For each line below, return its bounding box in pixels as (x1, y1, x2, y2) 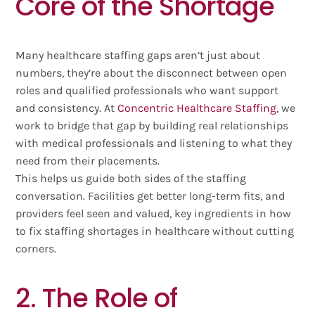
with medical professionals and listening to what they (15, 136, 292, 150)
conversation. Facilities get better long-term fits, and (15, 189, 285, 203)
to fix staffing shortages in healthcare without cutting (15, 224, 295, 238)
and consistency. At (15, 101, 118, 115)
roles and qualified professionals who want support (15, 84, 279, 98)
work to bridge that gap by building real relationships (15, 119, 289, 133)
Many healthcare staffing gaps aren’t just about (15, 49, 261, 63)
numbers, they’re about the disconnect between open (15, 66, 288, 80)
